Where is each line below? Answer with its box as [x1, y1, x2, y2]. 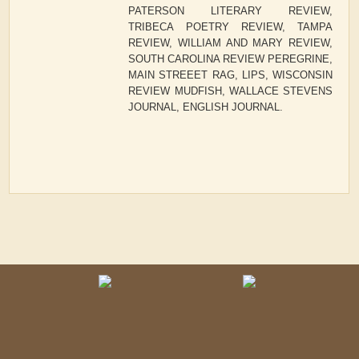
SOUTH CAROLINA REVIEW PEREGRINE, [128, 53, 333, 66]
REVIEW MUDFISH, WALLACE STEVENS [128, 85, 333, 98]
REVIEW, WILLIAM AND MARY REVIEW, [128, 37, 333, 50]
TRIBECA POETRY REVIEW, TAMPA [128, 21, 333, 34]
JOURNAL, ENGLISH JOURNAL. [128, 101, 284, 114]
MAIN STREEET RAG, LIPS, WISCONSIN [128, 69, 333, 82]
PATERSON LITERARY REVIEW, [128, 5, 333, 18]
